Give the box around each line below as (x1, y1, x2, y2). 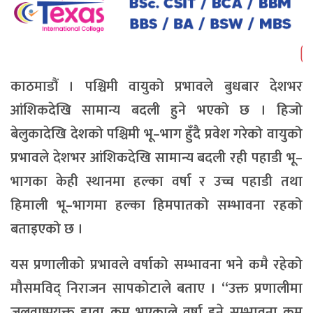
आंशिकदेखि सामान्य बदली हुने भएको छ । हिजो (10, 98, 303, 122)
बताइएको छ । (10, 217, 83, 241)
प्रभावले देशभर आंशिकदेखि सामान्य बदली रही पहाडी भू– (10, 145, 303, 170)
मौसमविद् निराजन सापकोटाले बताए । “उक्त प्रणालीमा (10, 276, 303, 300)
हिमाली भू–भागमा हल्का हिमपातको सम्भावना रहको (10, 193, 303, 217)
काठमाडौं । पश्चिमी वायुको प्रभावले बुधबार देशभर (10, 74, 303, 99)
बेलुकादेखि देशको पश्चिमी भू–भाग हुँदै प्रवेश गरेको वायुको (10, 122, 303, 146)
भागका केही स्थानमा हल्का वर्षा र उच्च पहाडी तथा (10, 169, 303, 194)
